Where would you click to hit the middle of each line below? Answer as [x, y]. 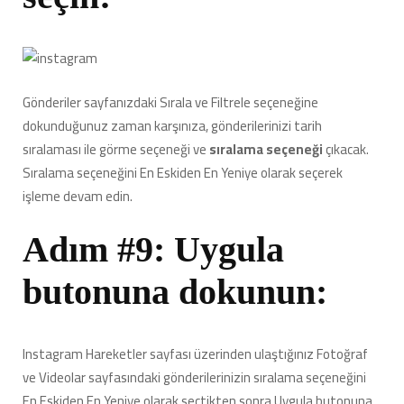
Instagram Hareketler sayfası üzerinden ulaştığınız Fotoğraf [195, 354]
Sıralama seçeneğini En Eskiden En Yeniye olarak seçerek [183, 172]
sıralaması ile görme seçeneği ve [116, 149]
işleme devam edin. [78, 196]
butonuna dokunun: [175, 292]
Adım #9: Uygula [153, 250]
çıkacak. [347, 149]
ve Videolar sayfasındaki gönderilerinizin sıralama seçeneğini [194, 378]
